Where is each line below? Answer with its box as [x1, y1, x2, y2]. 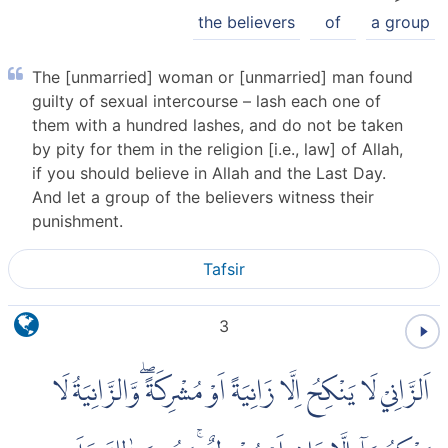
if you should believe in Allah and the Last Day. [32, 162, 386, 183]
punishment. [32, 210, 123, 231]
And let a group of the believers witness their [32, 186, 374, 207]
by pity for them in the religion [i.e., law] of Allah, [32, 138, 403, 159]
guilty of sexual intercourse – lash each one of [32, 90, 381, 111]
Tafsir [203, 258, 245, 279]
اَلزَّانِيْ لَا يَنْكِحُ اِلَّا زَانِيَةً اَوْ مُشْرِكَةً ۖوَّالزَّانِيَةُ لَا [53, 371, 430, 414]
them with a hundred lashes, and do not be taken [32, 114, 403, 135]
